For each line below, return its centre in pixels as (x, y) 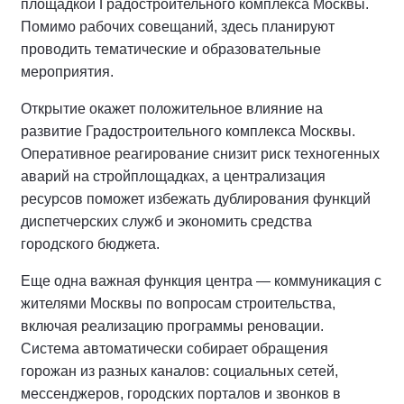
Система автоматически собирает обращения (174, 349)
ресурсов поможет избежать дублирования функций (196, 199)
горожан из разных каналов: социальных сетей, (179, 372)
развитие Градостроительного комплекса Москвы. (188, 132)
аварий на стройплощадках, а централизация (173, 177)
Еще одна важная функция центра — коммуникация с (201, 281)
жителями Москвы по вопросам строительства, (178, 304)
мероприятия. (67, 72)
